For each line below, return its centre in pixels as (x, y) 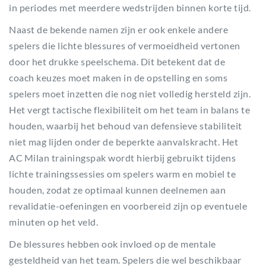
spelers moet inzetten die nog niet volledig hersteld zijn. (130, 94)
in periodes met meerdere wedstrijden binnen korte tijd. (130, 7)
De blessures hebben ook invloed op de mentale (113, 244)
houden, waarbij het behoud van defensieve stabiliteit (126, 126)
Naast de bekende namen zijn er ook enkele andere (118, 29)
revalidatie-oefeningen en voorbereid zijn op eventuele (128, 206)
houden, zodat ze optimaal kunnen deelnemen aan (117, 190)
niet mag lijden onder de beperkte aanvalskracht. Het (123, 142)
